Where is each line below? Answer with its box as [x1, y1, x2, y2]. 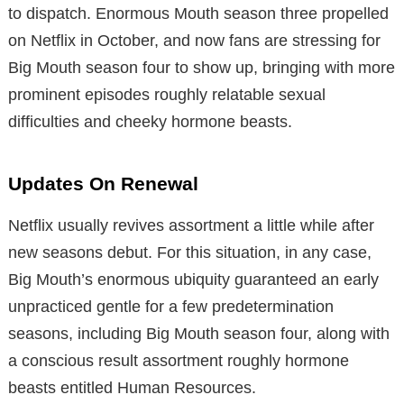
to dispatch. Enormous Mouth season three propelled [8, 4, 389, 23]
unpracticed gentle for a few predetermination [8, 297, 334, 316]
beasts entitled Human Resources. [8, 378, 256, 397]
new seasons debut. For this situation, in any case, [8, 243, 372, 262]
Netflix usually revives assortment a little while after [8, 216, 374, 234]
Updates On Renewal [8, 172, 198, 194]
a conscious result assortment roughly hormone [8, 351, 349, 370]
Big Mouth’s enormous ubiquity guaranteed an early [8, 270, 379, 289]
